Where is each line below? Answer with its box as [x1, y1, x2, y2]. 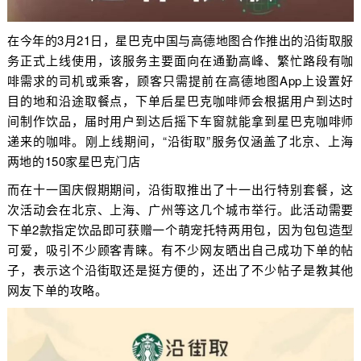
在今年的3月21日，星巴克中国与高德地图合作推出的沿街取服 [6, 31, 355, 48]
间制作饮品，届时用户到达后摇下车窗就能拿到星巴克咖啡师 [6, 111, 355, 129]
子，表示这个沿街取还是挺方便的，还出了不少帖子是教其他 [6, 260, 355, 278]
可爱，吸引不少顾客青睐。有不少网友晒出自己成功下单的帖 [6, 240, 355, 258]
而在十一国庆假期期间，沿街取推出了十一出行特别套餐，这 [6, 180, 355, 197]
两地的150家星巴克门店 [6, 151, 141, 169]
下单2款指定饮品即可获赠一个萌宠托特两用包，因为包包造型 [6, 220, 355, 238]
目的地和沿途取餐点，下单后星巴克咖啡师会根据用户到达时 [6, 91, 355, 109]
